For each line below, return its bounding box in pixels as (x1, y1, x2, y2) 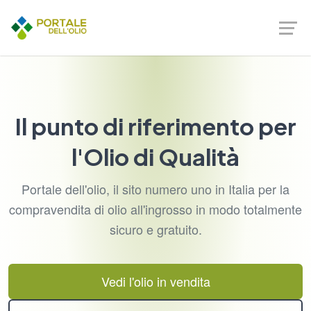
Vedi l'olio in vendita (101, 272, 210, 291)
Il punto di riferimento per (15, 112, 296, 140)
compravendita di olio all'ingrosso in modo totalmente (9, 200, 302, 218)
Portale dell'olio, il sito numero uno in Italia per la (22, 180, 289, 198)
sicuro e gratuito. (109, 220, 202, 238)
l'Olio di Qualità (72, 142, 239, 171)
